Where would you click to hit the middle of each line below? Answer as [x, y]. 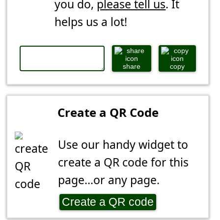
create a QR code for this [124, 162]
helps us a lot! [91, 22]
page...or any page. [109, 180]
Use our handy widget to [123, 145]
